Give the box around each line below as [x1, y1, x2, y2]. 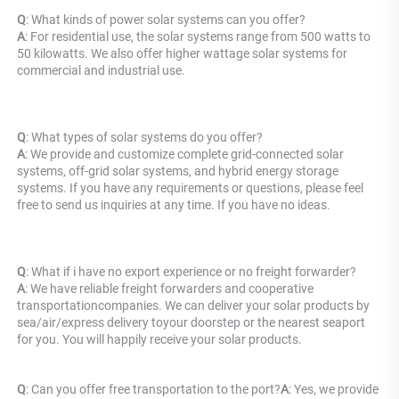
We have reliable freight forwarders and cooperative [30, 281, 313, 297]
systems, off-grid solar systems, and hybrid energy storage [17, 164, 338, 179]
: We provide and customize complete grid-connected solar [25, 147, 344, 162]
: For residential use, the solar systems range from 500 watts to [25, 29, 370, 45]
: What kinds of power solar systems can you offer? [26, 12, 308, 28]
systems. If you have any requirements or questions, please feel [17, 181, 363, 196]
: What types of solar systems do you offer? [26, 130, 265, 145]
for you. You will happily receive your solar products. [17, 332, 302, 347]
